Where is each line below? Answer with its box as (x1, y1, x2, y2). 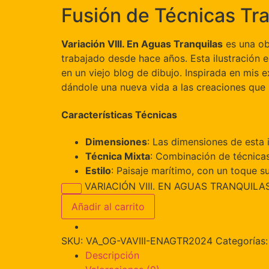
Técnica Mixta (85, 150, 150, 162)
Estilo (85, 164, 111, 177)
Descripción (85, 249, 139, 261)
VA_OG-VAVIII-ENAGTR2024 (86, 234, 213, 247)
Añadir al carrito (71, 200, 145, 213)
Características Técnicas (61, 108, 177, 121)
